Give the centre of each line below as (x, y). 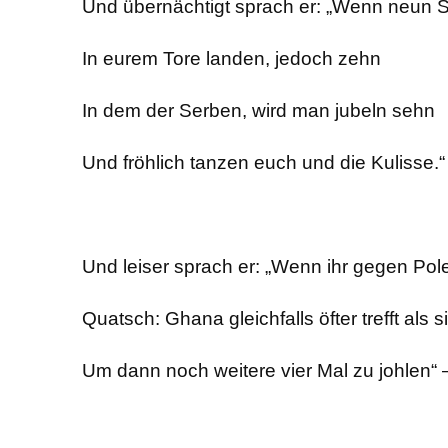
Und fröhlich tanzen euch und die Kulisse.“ (263, 162)
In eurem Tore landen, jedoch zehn (231, 58)
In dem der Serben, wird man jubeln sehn (258, 110)
